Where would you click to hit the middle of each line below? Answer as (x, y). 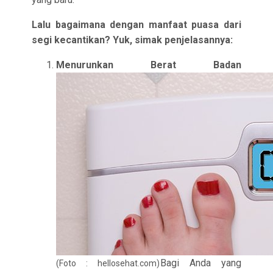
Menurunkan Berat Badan (149, 65)
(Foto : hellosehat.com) (108, 263)
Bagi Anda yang (200, 263)
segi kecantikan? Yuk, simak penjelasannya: (133, 40)
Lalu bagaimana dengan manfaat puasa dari (136, 25)
